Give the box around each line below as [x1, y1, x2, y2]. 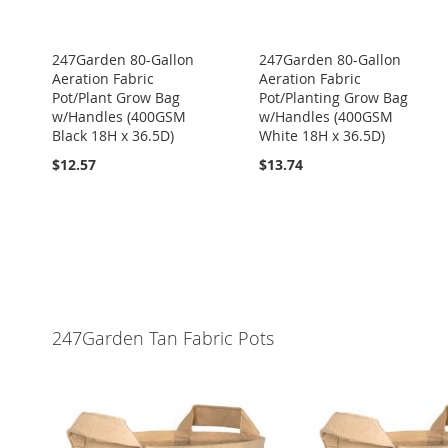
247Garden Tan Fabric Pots [52, 326, 274, 350]
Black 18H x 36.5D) [52, 126, 174, 145]
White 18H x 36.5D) [258, 126, 385, 145]
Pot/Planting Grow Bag [258, 88, 408, 107]
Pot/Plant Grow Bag [52, 88, 180, 107]
